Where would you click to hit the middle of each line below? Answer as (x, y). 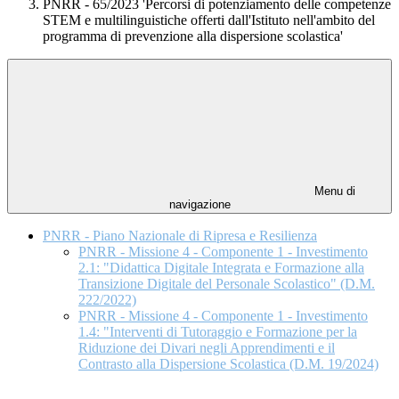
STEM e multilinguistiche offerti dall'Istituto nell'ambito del (209, 20)
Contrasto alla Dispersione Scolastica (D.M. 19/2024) (228, 364)
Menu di (333, 191)
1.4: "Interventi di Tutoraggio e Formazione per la (218, 332)
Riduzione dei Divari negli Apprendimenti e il (207, 348)
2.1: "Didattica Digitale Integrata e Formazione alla (221, 268)
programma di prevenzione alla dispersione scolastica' (193, 37)
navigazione (199, 205)
